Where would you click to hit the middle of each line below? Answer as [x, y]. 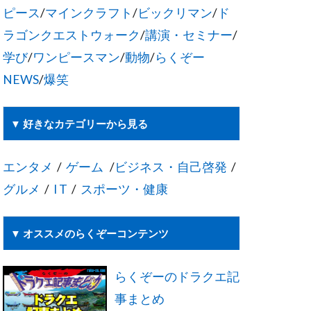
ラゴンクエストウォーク [72, 35]
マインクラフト [89, 13]
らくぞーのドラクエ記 [177, 277]
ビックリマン [175, 13]
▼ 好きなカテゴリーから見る [79, 124]
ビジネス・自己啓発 [171, 167]
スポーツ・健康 [124, 190]
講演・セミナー [189, 35]
